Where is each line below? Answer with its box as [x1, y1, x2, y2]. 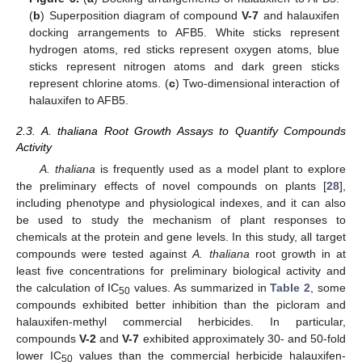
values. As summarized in [130, 281, 271, 294]
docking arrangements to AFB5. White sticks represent [29, 25, 339, 39]
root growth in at [249, 247, 347, 260]
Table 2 [270, 281, 311, 294]
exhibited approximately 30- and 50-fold [139, 332, 346, 345]
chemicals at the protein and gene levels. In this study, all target [16, 230, 346, 243]
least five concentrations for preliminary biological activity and [16, 264, 346, 277]
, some [310, 281, 347, 294]
